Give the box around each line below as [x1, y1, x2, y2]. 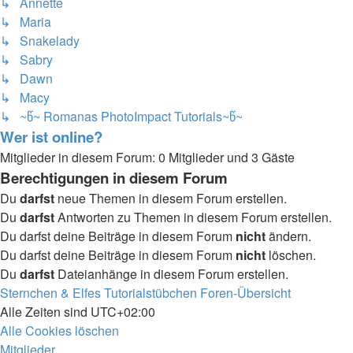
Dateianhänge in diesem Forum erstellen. [54, 265, 288, 283]
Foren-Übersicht [200, 284, 291, 302]
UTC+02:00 [91, 303, 155, 321]
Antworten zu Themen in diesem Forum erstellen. [54, 208, 332, 226]
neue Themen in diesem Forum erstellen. [54, 189, 287, 207]
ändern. [266, 227, 311, 245]
